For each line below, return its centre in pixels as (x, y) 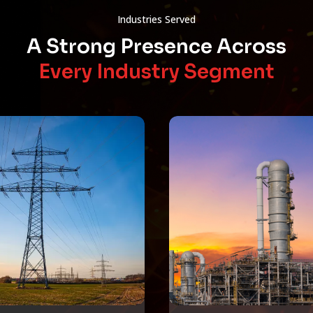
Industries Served (156, 19)
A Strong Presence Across (156, 46)
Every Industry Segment (156, 71)
